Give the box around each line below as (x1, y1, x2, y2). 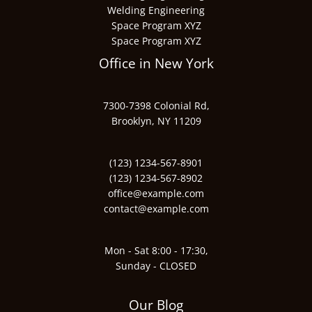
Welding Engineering (107, 3, 205, 17)
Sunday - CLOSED (116, 259, 196, 273)
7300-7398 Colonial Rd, (102, 98, 210, 112)
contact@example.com (103, 201, 209, 215)
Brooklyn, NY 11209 (111, 114, 201, 127)
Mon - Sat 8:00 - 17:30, (104, 244, 208, 258)
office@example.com (108, 186, 204, 200)
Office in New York (98, 54, 214, 73)
